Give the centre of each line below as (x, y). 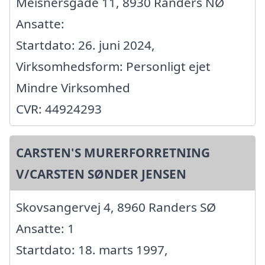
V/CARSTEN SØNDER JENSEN (101, 174)
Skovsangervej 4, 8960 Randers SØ (116, 207)
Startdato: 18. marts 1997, (92, 250)
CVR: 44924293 (59, 109)
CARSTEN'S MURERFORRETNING (113, 153)
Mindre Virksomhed (73, 88)
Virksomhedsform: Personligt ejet (113, 67)
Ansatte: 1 (45, 229)
